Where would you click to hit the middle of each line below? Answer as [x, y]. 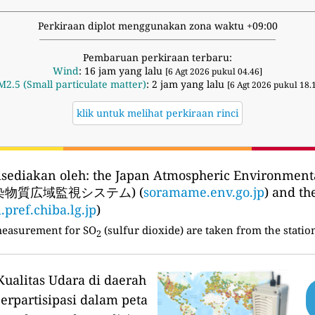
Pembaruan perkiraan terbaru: [157, 58]
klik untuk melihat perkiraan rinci [157, 113]
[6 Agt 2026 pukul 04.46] [214, 72]
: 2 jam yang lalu [186, 84]
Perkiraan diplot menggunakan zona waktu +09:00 [157, 26]
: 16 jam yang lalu [122, 71]
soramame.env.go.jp [204, 192]
